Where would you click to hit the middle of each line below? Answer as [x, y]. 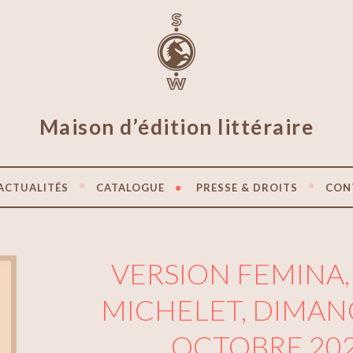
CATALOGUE [130, 187]
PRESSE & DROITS [247, 187]
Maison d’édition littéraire [176, 127]
